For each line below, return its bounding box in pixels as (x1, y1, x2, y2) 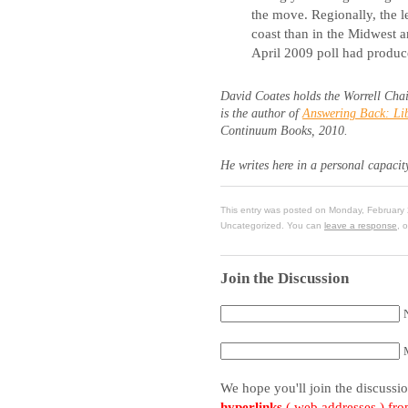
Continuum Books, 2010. (220, 123, 348, 138)
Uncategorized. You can (220, 219, 324, 230)
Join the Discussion (220, 270, 349, 288)
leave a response (324, 219, 397, 230)
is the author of (220, 106, 302, 120)
